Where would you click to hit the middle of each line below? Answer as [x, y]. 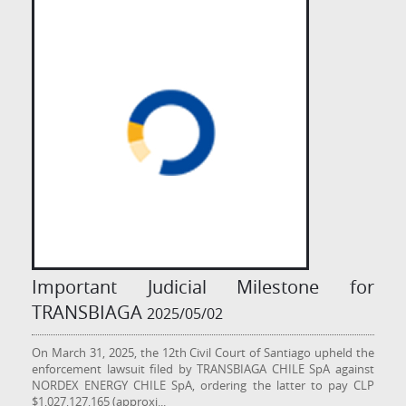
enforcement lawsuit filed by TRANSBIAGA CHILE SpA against [203, 368]
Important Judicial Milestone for [203, 286]
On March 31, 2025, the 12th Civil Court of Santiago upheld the [203, 352]
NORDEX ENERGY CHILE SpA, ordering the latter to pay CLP [203, 385]
